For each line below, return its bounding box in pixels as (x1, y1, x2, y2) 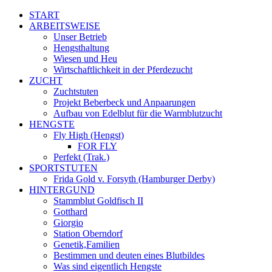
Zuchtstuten (53, 86, 98, 97)
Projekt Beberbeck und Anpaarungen (53, 97, 195, 107)
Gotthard (53, 206, 87, 217)
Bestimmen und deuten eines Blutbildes (53, 250, 205, 260)
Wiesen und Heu (53, 53, 117, 64)
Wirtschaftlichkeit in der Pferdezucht (53, 64, 192, 75)
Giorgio (53, 217, 83, 228)
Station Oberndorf (53, 228, 123, 239)
